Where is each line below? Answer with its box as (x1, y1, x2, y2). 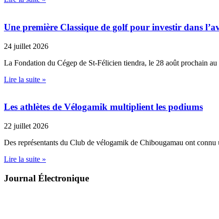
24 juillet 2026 (4, 42, 48, 50)
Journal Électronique (4, 173, 89, 183)
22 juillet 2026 (4, 122, 48, 131)
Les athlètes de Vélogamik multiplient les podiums (4, 102, 203, 112)
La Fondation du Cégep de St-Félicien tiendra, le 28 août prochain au (4, 58, 217, 67)
